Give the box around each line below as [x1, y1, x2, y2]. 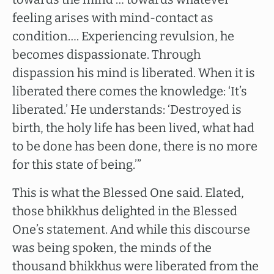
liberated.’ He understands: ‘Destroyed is [12, 102, 242, 117]
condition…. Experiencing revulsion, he [12, 29, 234, 43]
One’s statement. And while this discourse [12, 222, 250, 237]
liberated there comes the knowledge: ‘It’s [12, 84, 247, 98]
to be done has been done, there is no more [12, 139, 257, 154]
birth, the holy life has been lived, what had [12, 120, 254, 135]
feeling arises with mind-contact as [12, 10, 213, 25]
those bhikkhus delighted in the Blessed [12, 204, 237, 218]
